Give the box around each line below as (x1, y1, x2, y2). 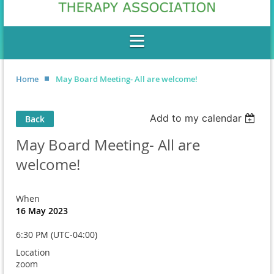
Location (16, 246, 50, 258)
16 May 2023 (16, 204, 68, 217)
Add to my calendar (150, 111, 242, 124)
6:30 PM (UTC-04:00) (16, 228, 97, 240)
